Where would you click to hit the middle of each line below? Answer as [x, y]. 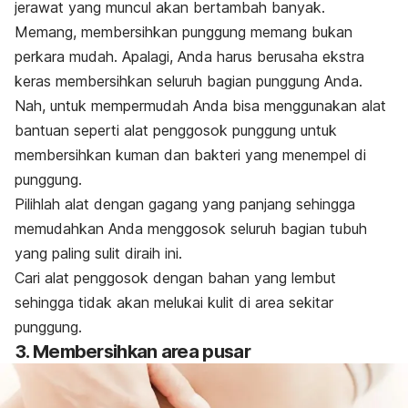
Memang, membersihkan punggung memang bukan [184, 32]
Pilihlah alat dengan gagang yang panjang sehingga [185, 204]
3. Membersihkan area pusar [133, 352]
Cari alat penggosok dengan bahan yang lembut [175, 278]
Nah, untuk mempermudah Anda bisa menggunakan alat [200, 106]
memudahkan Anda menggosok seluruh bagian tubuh [191, 229]
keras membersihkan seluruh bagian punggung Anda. [189, 82]
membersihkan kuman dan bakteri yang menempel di [190, 155]
